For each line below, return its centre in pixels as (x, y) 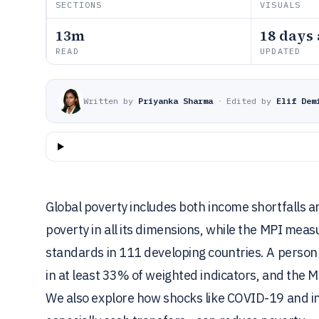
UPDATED (281, 51)
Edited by (249, 101)
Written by (108, 101)
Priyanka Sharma (176, 101)
